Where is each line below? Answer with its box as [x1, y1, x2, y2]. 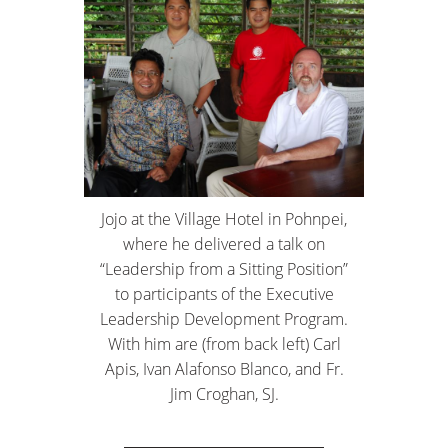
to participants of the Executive [114, 283, 334, 306]
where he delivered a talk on [123, 233, 325, 256]
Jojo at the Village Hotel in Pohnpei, [101, 208, 347, 231]
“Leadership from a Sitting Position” [100, 258, 348, 281]
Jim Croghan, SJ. [169, 383, 279, 406]
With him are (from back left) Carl [107, 333, 341, 356]
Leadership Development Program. [100, 308, 348, 331]
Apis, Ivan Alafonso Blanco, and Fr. [104, 358, 344, 381]
